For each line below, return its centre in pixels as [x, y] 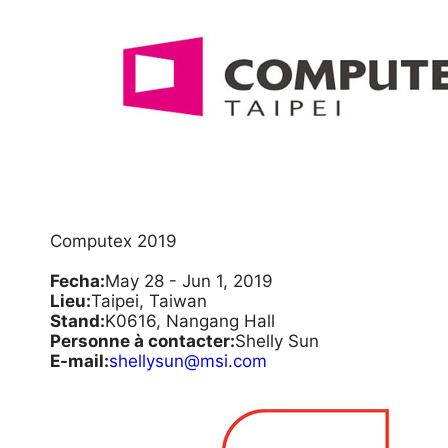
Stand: [77, 321]
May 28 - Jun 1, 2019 [189, 281]
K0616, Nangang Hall [190, 321]
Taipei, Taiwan [149, 301]
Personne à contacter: [142, 341]
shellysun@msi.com [188, 361]
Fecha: [77, 281]
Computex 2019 [113, 241]
